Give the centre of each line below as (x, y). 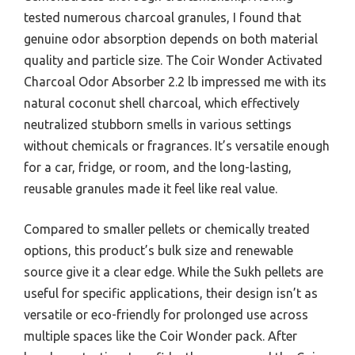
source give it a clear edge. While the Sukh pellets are (174, 271)
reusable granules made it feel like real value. (151, 188)
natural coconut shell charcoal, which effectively (162, 103)
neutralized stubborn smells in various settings (158, 124)
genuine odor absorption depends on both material (171, 38)
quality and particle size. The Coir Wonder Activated (173, 60)
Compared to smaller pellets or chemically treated (167, 229)
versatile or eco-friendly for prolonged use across (166, 314)
